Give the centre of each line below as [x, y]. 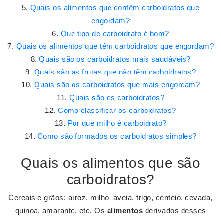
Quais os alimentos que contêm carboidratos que [115, 8]
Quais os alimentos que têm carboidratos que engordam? [115, 46]
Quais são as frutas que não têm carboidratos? [115, 72]
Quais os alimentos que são [110, 163]
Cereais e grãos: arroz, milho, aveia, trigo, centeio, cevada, [110, 198]
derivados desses [174, 210]
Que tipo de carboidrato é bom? [115, 33]
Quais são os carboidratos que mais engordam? [117, 85]
